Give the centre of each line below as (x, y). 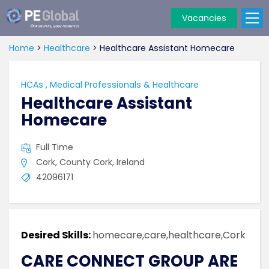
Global (18, 42)
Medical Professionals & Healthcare (124, 85)
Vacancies (204, 18)
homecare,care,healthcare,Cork (169, 235)
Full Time (55, 147)
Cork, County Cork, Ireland (90, 162)
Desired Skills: (57, 235)
